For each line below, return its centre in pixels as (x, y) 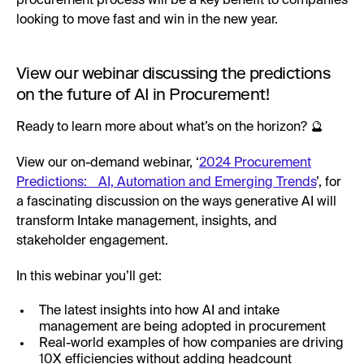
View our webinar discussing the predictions (173, 73)
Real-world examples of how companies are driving (191, 343)
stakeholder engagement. (92, 241)
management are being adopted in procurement (182, 327)
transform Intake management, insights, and (147, 221)
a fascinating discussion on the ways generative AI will (176, 202)
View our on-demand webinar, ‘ (108, 163)
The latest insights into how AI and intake (159, 311)
